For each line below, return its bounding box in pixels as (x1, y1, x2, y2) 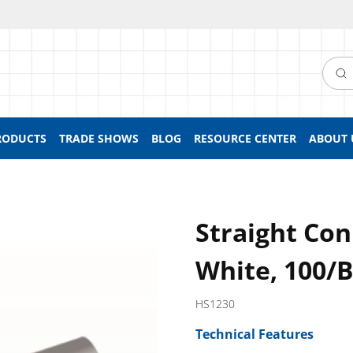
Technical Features (195, 325, 314, 343)
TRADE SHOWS (59, 131, 139, 146)
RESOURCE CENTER (194, 131, 296, 146)
